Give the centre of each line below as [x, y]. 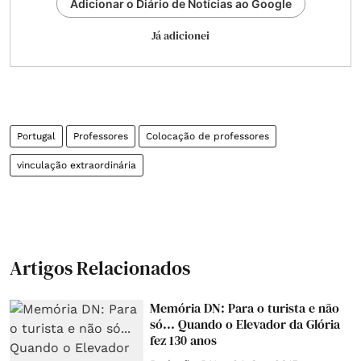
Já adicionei [180, 35]
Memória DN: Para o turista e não [245, 308]
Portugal [36, 136]
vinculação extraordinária [77, 165]
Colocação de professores [207, 136]
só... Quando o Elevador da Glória [245, 324]
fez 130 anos [184, 340]
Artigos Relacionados [100, 268]
